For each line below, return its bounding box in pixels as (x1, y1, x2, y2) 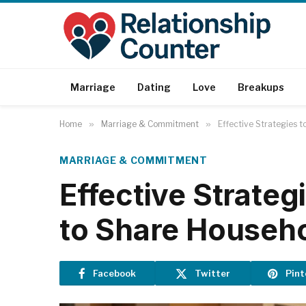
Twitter (195, 267, 230, 279)
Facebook (93, 267, 136, 279)
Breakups (238, 81, 284, 93)
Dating (137, 81, 171, 93)
